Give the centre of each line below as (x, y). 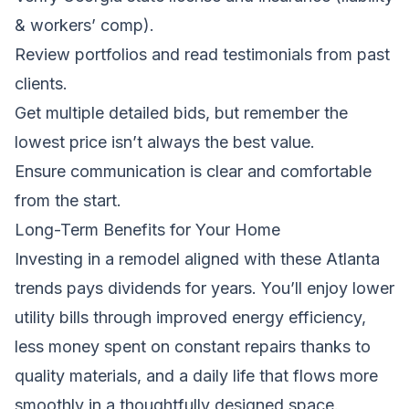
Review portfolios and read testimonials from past (202, 54)
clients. (41, 83)
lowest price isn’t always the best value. (165, 142)
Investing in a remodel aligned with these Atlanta (197, 258)
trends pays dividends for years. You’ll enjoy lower (204, 288)
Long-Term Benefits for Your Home (147, 229)
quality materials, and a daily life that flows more (196, 375)
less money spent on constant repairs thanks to (193, 346)
